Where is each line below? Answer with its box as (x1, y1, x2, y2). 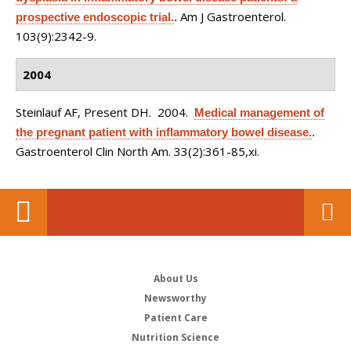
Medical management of (194, 106, 324, 119)
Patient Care (143, 311, 208, 324)
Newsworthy (144, 291, 207, 305)
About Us (153, 272, 198, 285)
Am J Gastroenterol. (180, 9, 286, 24)
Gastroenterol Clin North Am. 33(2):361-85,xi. (16, 143, 259, 159)
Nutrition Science (132, 331, 219, 344)
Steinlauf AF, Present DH (16, 104, 149, 120)
